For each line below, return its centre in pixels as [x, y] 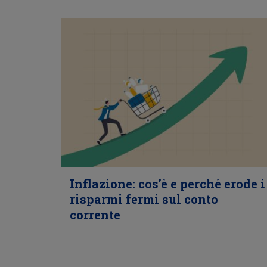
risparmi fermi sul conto [144, 199]
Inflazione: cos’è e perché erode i [167, 184]
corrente [95, 215]
